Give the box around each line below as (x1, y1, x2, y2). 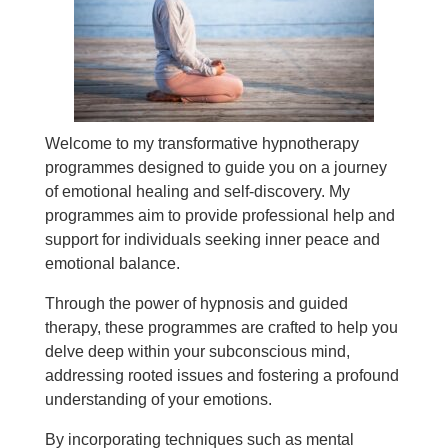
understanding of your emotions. (44, 391, 272, 408)
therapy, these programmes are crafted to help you (44, 319, 398, 336)
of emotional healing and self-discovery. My (44, 183, 350, 200)
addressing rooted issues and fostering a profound (44, 367, 399, 384)
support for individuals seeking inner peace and (44, 231, 380, 248)
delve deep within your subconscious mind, (44, 343, 350, 360)
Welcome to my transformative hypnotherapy (44, 135, 359, 152)
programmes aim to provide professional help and (44, 207, 395, 224)
